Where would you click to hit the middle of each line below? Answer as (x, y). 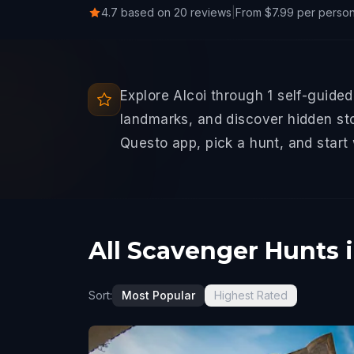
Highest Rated (251, 295)
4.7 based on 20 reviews (166, 12)
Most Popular (158, 295)
